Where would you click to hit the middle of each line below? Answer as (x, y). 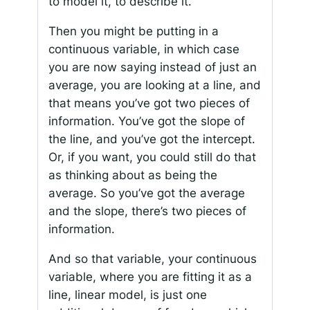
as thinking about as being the (133, 175)
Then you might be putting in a (133, 31)
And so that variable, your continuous (152, 258)
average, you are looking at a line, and (154, 85)
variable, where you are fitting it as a (150, 276)
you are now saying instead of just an (152, 67)
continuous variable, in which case (144, 49)
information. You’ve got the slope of (146, 121)
